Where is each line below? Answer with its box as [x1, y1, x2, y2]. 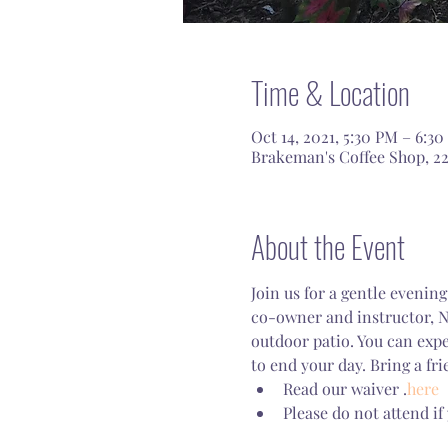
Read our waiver [282, 378, 403, 399]
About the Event [250, 224, 405, 269]
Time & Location [250, 70, 410, 115]
